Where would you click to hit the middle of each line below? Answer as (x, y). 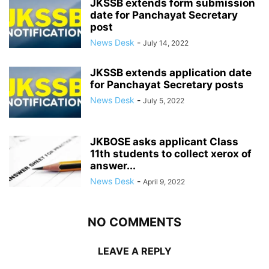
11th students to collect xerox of (171, 154)
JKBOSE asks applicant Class (164, 142)
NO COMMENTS (134, 222)
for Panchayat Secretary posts (167, 85)
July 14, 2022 (166, 43)
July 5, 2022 (164, 101)
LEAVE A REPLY (134, 251)
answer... (113, 166)
